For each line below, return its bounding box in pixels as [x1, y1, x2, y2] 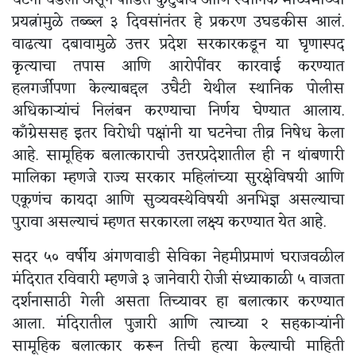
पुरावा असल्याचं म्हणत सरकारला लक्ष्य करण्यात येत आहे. [12, 209, 330, 237]
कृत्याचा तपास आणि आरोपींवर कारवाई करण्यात [12, 53, 344, 81]
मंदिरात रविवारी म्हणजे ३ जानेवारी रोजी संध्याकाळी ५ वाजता [12, 266, 344, 294]
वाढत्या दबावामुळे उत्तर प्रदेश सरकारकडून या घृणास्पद [12, 31, 344, 59]
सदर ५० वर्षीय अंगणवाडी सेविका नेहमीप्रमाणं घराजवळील [12, 244, 344, 272]
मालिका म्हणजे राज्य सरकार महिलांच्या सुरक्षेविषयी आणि [12, 164, 344, 192]
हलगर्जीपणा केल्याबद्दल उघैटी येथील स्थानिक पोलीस [12, 75, 344, 103]
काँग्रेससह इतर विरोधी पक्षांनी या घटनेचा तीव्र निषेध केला [12, 120, 344, 148]
